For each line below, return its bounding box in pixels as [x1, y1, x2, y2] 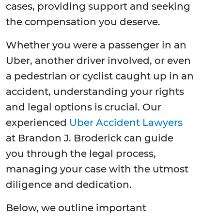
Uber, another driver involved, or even [6, 55, 191, 67]
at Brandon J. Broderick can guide [6, 132, 173, 144]
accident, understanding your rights [6, 86, 184, 98]
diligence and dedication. [6, 179, 132, 191]
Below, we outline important [6, 202, 146, 214]
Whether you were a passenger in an [6, 39, 186, 51]
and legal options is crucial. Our [6, 101, 161, 113]
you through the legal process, [6, 148, 156, 160]
